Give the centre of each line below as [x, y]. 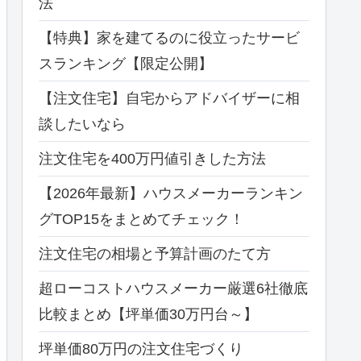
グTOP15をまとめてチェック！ [141, 219]
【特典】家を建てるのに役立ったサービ [169, 37]
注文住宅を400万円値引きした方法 [152, 158]
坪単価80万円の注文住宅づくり [141, 349]
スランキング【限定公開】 [126, 63]
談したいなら [82, 124]
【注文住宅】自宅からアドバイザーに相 [169, 98]
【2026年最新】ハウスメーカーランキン [171, 193]
